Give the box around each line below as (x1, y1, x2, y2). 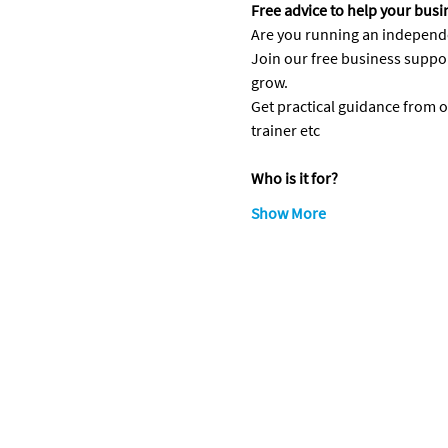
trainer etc (250, 120, 320, 140)
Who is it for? (250, 168, 338, 188)
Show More (250, 203, 326, 223)
